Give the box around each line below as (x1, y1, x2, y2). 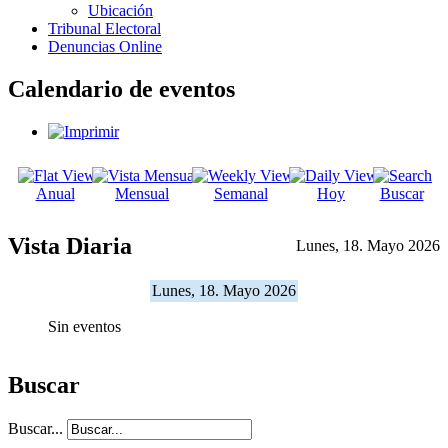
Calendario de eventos (8, 75, 235, 102)
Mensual (115, 184, 169, 202)
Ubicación (88, 2, 153, 19)
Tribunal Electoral (48, 20, 161, 37)
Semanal (213, 184, 268, 202)
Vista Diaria (8, 232, 132, 259)
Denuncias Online (48, 38, 162, 55)
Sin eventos (48, 317, 121, 335)
